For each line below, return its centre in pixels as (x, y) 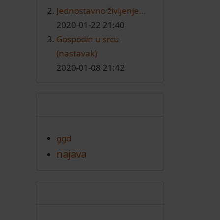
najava (71, 153)
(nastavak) (77, 53)
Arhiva (63, 192)
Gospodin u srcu (88, 39)
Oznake (66, 104)
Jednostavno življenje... (101, 10)
